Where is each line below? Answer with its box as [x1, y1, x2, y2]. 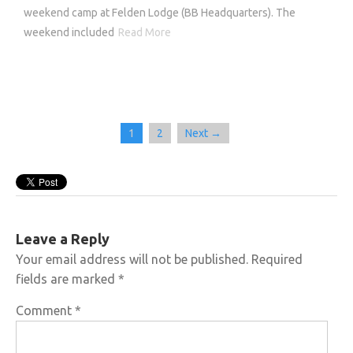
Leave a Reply [16, 231, 110, 247]
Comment [16, 303, 75, 318]
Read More [118, 26, 171, 39]
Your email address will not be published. [16, 252, 248, 267]
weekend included [24, 26, 114, 39]
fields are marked [16, 272, 118, 287]
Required [251, 252, 303, 267]
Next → [184, 127, 221, 140]
